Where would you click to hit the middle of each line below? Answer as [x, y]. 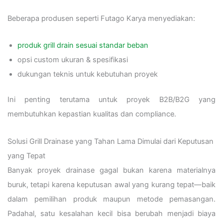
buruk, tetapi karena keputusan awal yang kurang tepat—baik [111, 184]
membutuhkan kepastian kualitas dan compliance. [92, 114]
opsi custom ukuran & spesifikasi [73, 60]
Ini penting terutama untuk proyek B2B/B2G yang [111, 100]
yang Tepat [26, 156]
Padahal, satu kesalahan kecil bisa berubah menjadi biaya [111, 213]
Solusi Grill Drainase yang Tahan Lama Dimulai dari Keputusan [111, 141]
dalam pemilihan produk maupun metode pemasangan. [111, 199]
